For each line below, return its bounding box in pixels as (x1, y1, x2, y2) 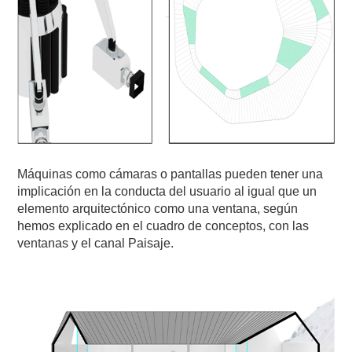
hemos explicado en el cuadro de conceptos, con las (17, 218, 310, 233)
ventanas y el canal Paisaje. (17, 236, 174, 250)
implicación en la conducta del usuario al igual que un (17, 184, 317, 198)
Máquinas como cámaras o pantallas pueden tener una (17, 167, 324, 181)
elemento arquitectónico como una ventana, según (17, 201, 299, 215)
